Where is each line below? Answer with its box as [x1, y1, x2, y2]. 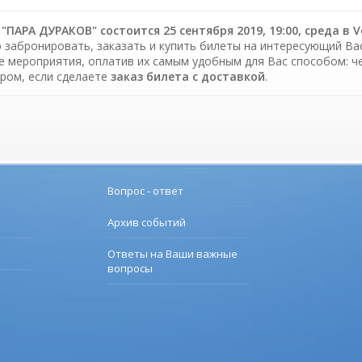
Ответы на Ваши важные [107, 246, 238, 262]
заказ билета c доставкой [111, 69, 265, 85]
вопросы [107, 261, 153, 276]
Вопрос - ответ [107, 183, 183, 199]
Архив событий [107, 215, 186, 230]
